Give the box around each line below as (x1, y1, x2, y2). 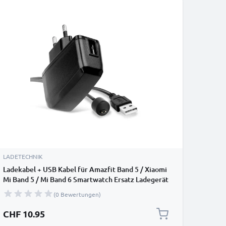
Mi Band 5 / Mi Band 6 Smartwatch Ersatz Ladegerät (3, 175, 168, 184)
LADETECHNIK (3, 152, 43, 160)
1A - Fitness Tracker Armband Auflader (3, 185, 128, 194)
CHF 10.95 (3, 208, 45, 219)
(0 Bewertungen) (53, 190, 101, 198)
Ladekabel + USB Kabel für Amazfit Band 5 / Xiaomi (3, 164, 167, 174)
